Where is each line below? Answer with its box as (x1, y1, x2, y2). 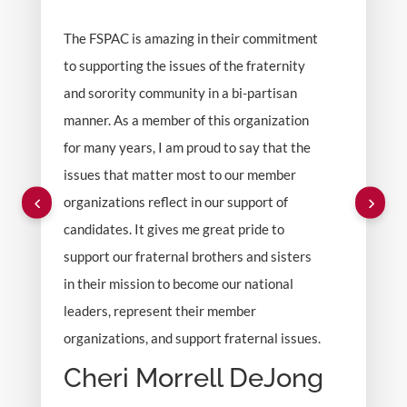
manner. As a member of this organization (63, 112, 309, 128)
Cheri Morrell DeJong (63, 362, 323, 393)
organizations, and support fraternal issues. (63, 330, 321, 346)
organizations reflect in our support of (63, 194, 288, 210)
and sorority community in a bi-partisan (63, 84, 297, 101)
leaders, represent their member (63, 303, 256, 319)
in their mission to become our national (63, 275, 293, 292)
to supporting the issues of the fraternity (63, 57, 305, 74)
